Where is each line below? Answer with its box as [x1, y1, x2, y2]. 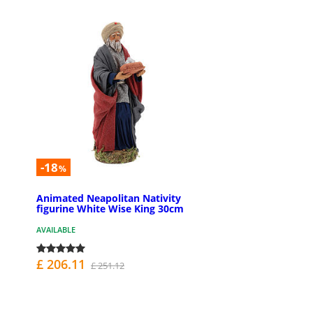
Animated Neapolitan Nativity [36, 191, 181, 205]
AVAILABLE [36, 224, 75, 235]
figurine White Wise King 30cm [36, 201, 184, 215]
